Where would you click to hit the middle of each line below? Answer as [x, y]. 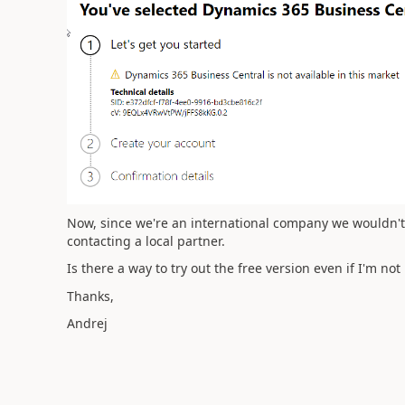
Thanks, [90, 296]
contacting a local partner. [146, 240]
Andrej [87, 323]
